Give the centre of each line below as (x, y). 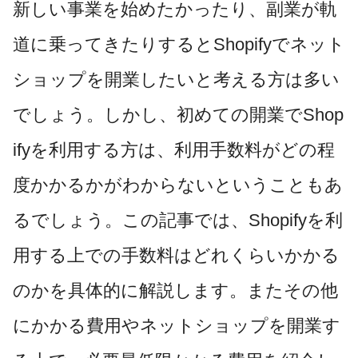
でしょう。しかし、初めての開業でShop (178, 114)
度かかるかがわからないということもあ (178, 185)
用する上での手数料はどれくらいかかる (176, 255)
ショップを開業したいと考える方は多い (176, 79)
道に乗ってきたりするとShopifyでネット (179, 44)
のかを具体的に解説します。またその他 (175, 290)
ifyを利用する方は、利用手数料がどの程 (174, 149)
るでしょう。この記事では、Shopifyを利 (178, 220)
